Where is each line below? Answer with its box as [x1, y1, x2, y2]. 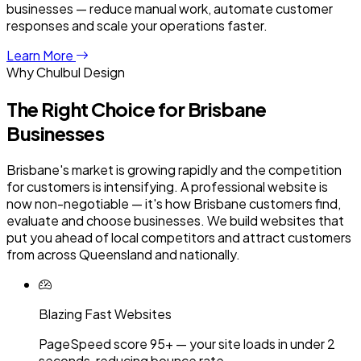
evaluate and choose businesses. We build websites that [6, 211, 344, 229]
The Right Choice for [6, 96, 188, 121]
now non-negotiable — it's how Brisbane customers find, [6, 194, 341, 212]
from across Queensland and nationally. [6, 245, 240, 263]
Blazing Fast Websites [39, 305, 172, 322]
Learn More [6, 47, 76, 64]
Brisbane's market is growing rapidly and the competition [6, 160, 342, 178]
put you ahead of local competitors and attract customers [6, 228, 351, 246]
